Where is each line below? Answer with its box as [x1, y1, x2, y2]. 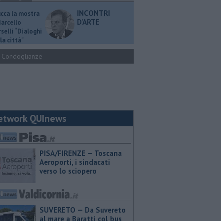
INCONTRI [77, 8, 110, 18]
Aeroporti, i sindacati [39, 157, 110, 167]
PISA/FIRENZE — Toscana [39, 148, 122, 158]
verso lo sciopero [39, 166, 97, 176]
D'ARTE [77, 17, 100, 27]
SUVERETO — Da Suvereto [39, 205, 126, 215]
